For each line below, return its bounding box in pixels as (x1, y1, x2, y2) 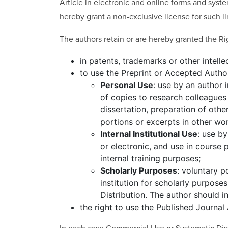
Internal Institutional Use (100, 128, 197, 139)
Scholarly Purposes (100, 165, 177, 176)
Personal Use (100, 79, 153, 90)
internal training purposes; (100, 153, 201, 163)
